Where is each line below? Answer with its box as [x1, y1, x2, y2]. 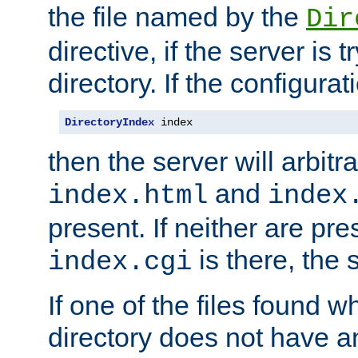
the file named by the [48, 2, 306, 33]
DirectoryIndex [65, 116, 154, 129]
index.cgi [48, 247, 192, 278]
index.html [48, 181, 208, 212]
